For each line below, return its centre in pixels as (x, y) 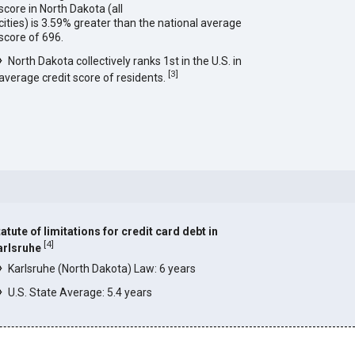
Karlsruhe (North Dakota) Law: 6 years (102, 269)
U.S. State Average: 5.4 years (80, 292)
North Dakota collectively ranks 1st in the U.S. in (125, 61)
